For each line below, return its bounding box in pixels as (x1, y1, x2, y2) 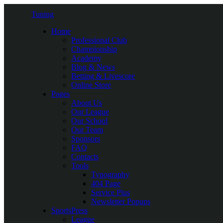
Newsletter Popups (91, 197, 150, 206)
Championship (71, 45, 117, 53)
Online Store (71, 81, 111, 89)
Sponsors (71, 134, 100, 143)
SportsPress (51, 206, 88, 215)
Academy (71, 54, 102, 62)
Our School (71, 116, 108, 125)
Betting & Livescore (71, 72, 135, 80)
